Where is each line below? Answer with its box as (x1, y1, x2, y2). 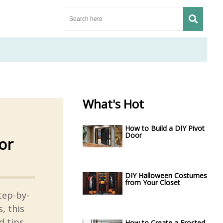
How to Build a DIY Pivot (125, 123, 205, 133)
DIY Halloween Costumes (125, 171, 207, 180)
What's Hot (83, 96, 144, 112)
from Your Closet (125, 178, 180, 187)
